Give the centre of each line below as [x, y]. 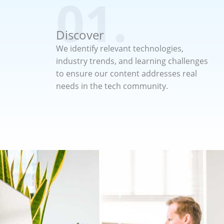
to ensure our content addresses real [126, 73]
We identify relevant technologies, [120, 48]
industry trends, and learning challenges [132, 61]
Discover [80, 34]
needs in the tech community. [112, 86]
